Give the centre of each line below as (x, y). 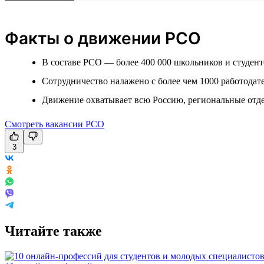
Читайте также (53, 231)
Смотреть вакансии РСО (55, 124)
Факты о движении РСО (103, 38)
